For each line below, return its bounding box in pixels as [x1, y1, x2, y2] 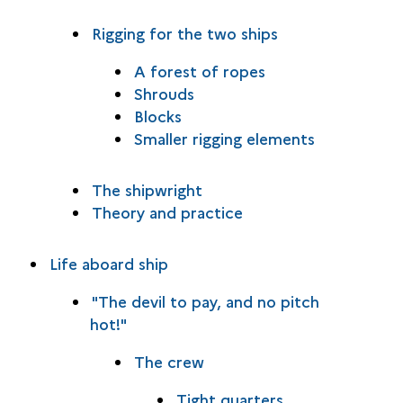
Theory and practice [91, 201, 243, 222]
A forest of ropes [133, 60, 265, 81]
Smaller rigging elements [133, 128, 315, 148]
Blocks [133, 105, 182, 126]
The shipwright [91, 179, 202, 200]
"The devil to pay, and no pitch [91, 291, 319, 311]
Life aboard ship [49, 253, 168, 273]
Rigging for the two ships [91, 22, 278, 43]
